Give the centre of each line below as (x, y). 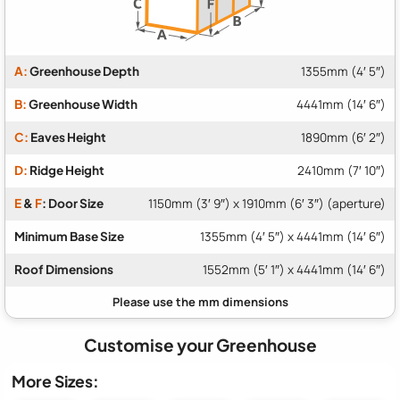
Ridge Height (66, 171)
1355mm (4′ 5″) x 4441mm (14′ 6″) (293, 237)
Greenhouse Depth (83, 71)
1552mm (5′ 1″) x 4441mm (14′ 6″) (294, 270)
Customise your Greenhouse (200, 345)
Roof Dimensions (64, 270)
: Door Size (73, 204)
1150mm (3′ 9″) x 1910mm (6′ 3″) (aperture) (267, 204)
